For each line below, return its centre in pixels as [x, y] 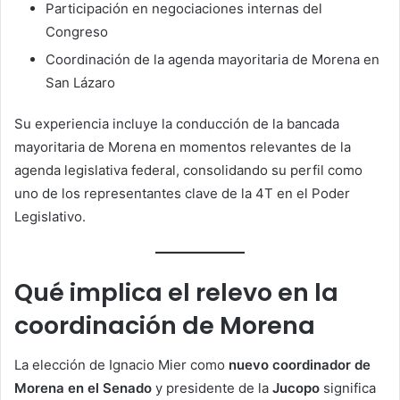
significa [348, 388]
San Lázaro [80, 83]
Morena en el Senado [83, 388]
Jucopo [296, 388]
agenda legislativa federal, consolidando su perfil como [188, 171]
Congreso [77, 32]
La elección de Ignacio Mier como [121, 365]
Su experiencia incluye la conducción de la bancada [177, 124]
